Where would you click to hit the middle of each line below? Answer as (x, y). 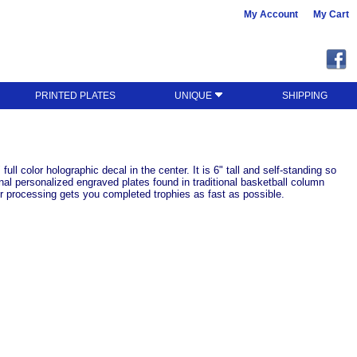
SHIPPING (304, 96)
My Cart (331, 14)
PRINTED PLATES (76, 96)
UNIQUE (195, 96)
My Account (271, 14)
